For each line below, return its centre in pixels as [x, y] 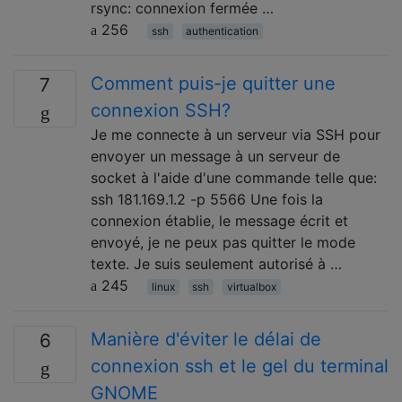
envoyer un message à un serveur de [215, 156]
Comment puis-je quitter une [213, 83]
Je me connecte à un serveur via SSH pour [236, 135]
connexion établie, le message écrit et [219, 221]
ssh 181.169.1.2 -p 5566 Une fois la [207, 199]
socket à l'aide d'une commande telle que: [234, 178]
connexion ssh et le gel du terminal [240, 366]
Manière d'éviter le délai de [206, 339]
